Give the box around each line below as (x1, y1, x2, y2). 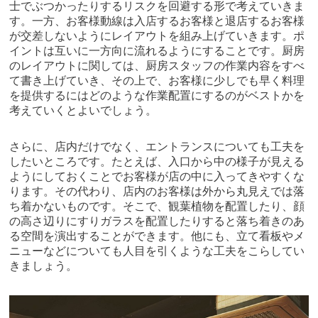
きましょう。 (9, 259, 78, 272)
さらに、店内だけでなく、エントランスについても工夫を (9, 140, 305, 153)
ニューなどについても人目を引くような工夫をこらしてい (9, 244, 305, 257)
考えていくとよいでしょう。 (9, 104, 158, 116)
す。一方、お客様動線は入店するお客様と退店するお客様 (9, 14, 305, 27)
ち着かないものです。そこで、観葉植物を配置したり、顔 (9, 199, 305, 212)
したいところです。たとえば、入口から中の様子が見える (9, 155, 305, 168)
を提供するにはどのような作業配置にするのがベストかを (9, 89, 305, 102)
